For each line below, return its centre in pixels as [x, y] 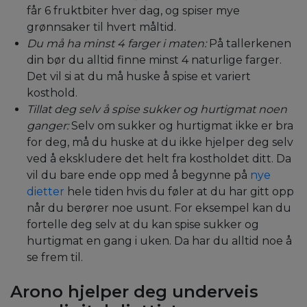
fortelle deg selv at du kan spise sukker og [143, 225]
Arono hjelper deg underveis [134, 292]
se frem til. [55, 258]
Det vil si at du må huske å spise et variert [139, 77]
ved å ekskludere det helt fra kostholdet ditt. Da [159, 159]
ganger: [48, 126]
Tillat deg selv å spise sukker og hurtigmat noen [157, 110]
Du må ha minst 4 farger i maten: [116, 44]
